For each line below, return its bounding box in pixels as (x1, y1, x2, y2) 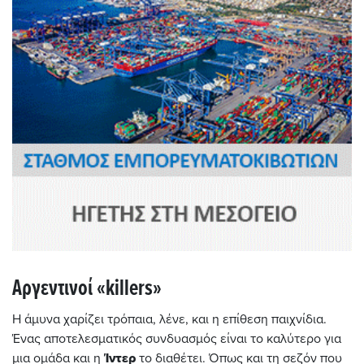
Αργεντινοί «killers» (12, 275, 162, 305)
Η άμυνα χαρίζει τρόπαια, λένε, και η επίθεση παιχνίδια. (12, 311, 327, 328)
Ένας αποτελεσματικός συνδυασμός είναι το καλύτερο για (12, 331, 341, 348)
